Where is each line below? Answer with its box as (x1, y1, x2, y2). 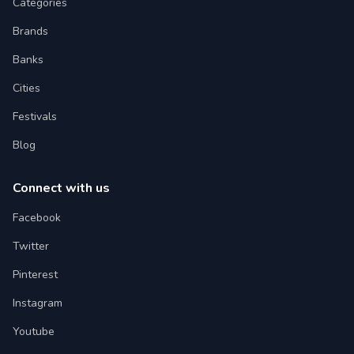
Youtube (13, 324, 55, 339)
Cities (13, 81, 40, 96)
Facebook (13, 210, 61, 225)
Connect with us (13, 179, 110, 197)
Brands (13, 24, 48, 39)
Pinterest (13, 267, 58, 282)
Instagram (13, 296, 62, 311)
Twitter (13, 239, 49, 254)
